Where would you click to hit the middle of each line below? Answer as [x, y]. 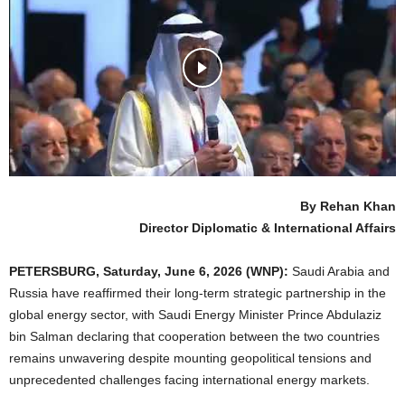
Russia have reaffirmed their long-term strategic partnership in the [198, 292]
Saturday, [134, 271]
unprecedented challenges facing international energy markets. [189, 379]
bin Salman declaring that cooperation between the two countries [194, 336]
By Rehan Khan [348, 206]
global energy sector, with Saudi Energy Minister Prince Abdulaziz [195, 314]
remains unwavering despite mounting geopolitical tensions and [190, 358]
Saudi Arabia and [339, 271]
